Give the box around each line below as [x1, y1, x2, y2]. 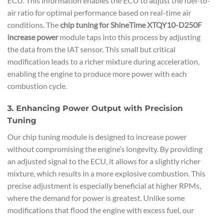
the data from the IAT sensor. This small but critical [7, 44, 175, 54]
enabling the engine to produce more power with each [7, 69, 187, 79]
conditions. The [7, 20, 60, 30]
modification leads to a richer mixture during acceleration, [7, 57, 199, 66]
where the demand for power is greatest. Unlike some [7, 193, 185, 203]
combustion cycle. [7, 81, 67, 91]
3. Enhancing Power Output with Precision [7, 104, 183, 113]
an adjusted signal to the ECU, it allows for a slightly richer [7, 156, 200, 166]
